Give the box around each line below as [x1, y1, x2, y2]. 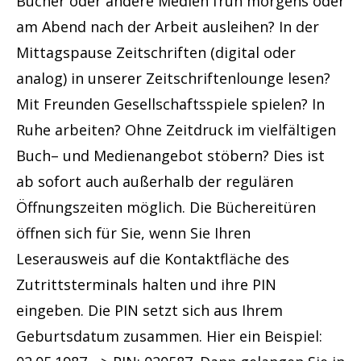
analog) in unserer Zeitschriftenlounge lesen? [16, 68, 330, 89]
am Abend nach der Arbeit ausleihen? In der [16, 17, 319, 37]
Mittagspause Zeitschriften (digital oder [16, 43, 296, 63]
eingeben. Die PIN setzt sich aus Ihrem [16, 301, 283, 321]
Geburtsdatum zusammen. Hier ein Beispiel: [16, 326, 322, 346]
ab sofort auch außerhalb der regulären [16, 172, 293, 192]
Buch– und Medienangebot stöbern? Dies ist [16, 146, 325, 166]
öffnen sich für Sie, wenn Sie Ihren [16, 223, 251, 243]
